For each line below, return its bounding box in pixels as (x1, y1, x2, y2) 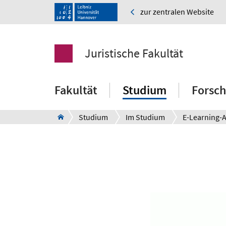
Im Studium (126, 112, 165, 123)
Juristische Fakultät (85, 45, 183, 62)
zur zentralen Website (140, 7, 214, 17)
